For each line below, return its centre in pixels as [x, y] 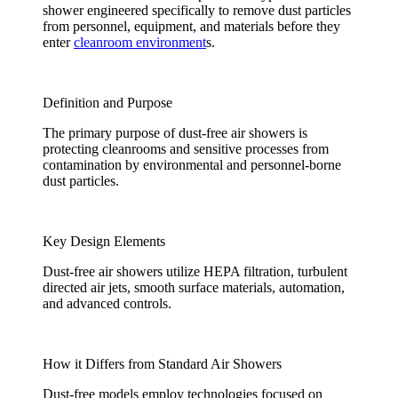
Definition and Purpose [107, 103]
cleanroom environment [140, 43]
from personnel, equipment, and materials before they [191, 27]
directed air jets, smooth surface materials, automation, [194, 288]
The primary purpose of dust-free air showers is [175, 133]
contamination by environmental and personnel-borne [192, 165]
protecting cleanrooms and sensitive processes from [186, 149]
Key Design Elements [104, 242]
